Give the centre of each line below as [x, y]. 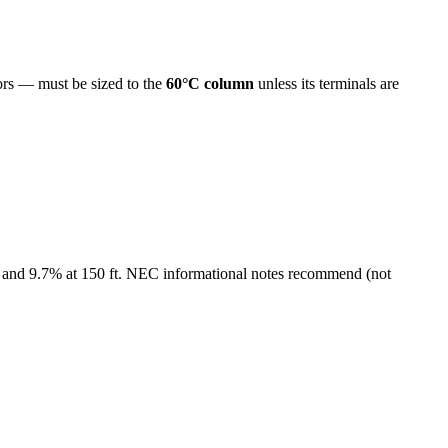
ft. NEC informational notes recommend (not [248, 274]
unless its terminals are [328, 83]
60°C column [210, 83]
